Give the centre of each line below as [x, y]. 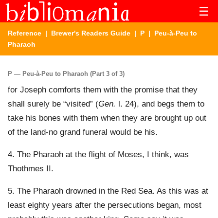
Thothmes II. [31, 169]
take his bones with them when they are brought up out [107, 118]
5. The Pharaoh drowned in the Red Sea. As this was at [108, 191]
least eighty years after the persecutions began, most [105, 205]
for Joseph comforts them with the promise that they [103, 90]
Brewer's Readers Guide [91, 33]
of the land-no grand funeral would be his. [83, 132]
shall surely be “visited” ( [53, 104]
